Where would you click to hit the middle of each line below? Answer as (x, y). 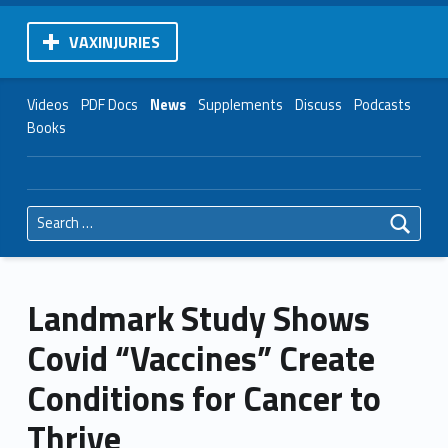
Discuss (318, 104)
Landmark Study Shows (198, 318)
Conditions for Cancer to (203, 398)
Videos (47, 104)
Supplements (240, 104)
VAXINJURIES (114, 41)
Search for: (36, 205)
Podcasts (382, 104)
